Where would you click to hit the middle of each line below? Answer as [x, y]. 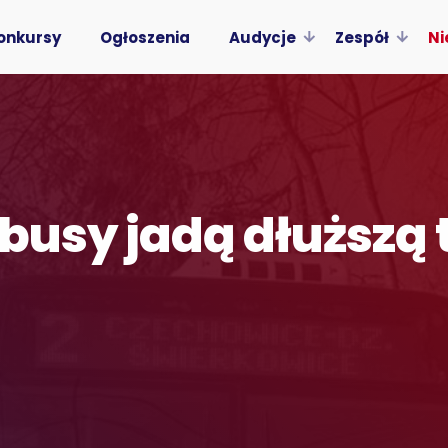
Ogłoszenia [144, 37]
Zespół [361, 37]
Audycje [262, 37]
